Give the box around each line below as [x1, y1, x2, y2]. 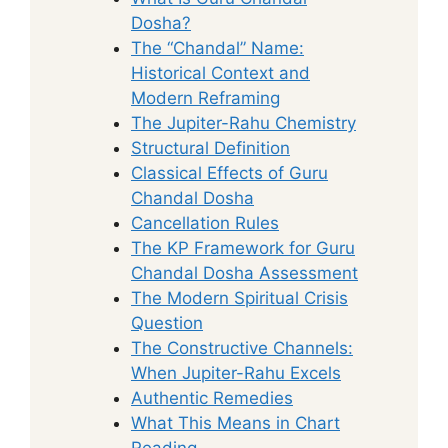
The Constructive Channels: [131, 337, 353, 358]
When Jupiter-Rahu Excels [131, 362, 341, 383]
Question [131, 312, 203, 333]
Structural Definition [131, 137, 290, 158]
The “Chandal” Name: [131, 37, 304, 58]
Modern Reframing [131, 87, 280, 108]
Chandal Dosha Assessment [131, 262, 358, 283]
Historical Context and [131, 62, 310, 83]
